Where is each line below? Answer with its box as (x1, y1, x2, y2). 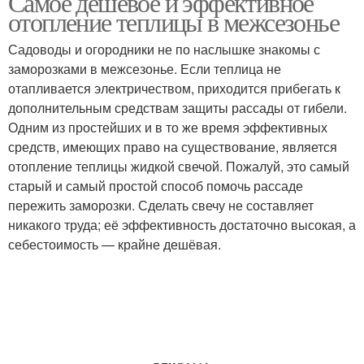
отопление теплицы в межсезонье (8, 4, 339, 39)
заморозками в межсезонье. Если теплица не (8, 59, 281, 78)
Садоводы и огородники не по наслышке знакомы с (8, 40, 320, 58)
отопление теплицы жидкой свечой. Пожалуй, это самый (8, 157, 349, 175)
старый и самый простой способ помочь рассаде (8, 176, 303, 195)
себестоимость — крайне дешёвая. (8, 235, 221, 253)
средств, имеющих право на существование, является (8, 137, 337, 156)
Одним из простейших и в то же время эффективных (8, 118, 327, 136)
